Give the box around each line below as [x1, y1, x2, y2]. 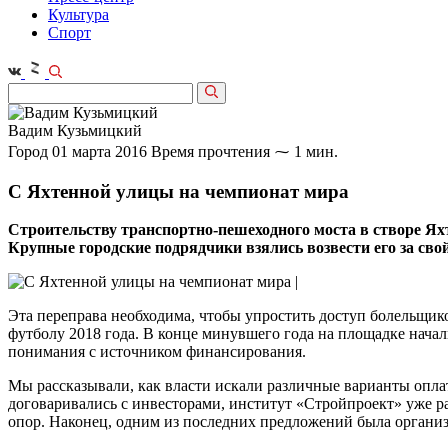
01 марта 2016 [52, 143, 147, 160]
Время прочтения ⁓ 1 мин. [151, 143, 338, 160]
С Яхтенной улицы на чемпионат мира [8, 180, 349, 202]
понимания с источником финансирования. [8, 343, 306, 361]
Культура [48, 6, 109, 23]
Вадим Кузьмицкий [8, 122, 142, 139]
